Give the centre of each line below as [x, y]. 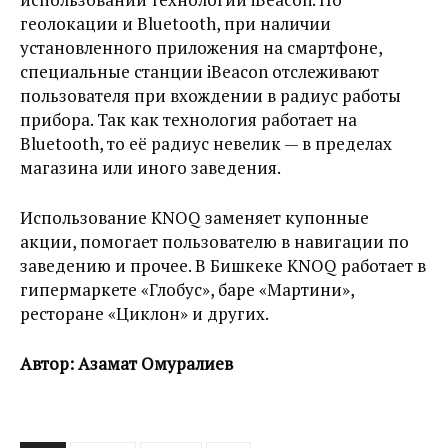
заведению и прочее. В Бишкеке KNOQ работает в [223, 266]
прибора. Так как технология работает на [188, 120]
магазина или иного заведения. [150, 168]
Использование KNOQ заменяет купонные [194, 218]
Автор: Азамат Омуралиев [126, 364]
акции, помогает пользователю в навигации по [214, 242]
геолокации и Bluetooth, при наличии [175, 24]
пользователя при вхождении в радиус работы [210, 96]
